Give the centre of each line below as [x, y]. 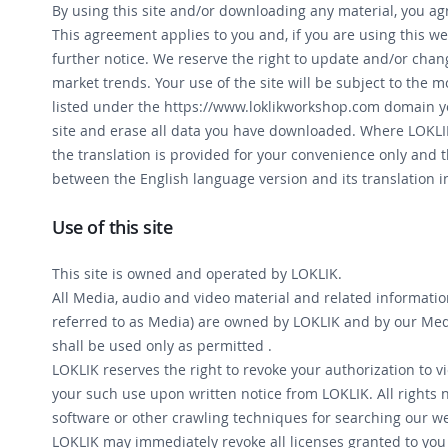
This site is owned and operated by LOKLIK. [197, 274]
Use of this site [112, 227]
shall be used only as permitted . [162, 346]
